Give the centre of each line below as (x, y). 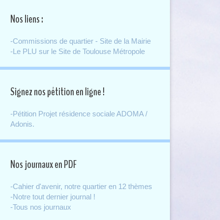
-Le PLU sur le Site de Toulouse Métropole (78, 51)
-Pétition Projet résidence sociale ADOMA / (79, 113)
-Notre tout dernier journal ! (53, 196)
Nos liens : (27, 19)
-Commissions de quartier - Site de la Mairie (81, 41)
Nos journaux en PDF (43, 164)
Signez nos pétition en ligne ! (57, 92)
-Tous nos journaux (41, 207)
